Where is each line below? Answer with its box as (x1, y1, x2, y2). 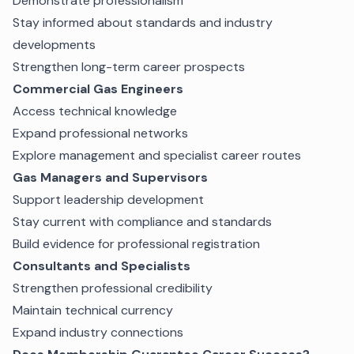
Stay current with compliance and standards (13, 213, 272, 230)
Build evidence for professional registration (13, 235, 260, 252)
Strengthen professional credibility (13, 279, 213, 296)
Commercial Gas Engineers (13, 80, 183, 97)
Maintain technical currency (13, 301, 173, 318)
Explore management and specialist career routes (13, 146, 301, 164)
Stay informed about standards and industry (13, 13, 273, 31)
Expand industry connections (13, 323, 183, 341)
